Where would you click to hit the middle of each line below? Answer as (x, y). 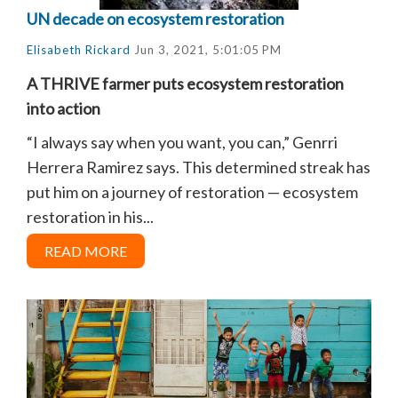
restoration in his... (90, 216)
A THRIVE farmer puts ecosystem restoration (185, 83)
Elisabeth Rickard (79, 49)
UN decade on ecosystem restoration (155, 18)
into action (64, 108)
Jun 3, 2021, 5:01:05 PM (206, 49)
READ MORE (86, 251)
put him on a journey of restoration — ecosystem (192, 191)
